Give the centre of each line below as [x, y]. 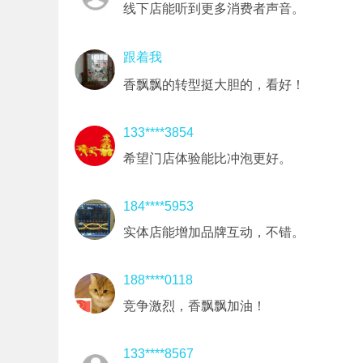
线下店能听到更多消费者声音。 [214, 9]
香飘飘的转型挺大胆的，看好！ [214, 85]
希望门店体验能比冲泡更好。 [207, 158]
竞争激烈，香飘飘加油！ [194, 306]
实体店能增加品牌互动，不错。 [214, 232]
